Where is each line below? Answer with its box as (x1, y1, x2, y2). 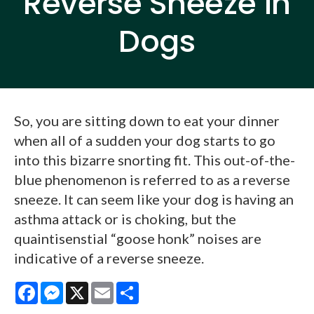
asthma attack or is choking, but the (14, 210, 236, 227)
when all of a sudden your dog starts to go (14, 131, 275, 149)
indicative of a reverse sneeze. (14, 249, 204, 266)
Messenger (63, 280, 117, 294)
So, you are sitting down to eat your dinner (14, 111, 280, 129)
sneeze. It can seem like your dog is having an (14, 190, 294, 207)
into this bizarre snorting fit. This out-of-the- (14, 151, 295, 168)
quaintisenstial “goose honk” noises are (14, 229, 261, 247)
